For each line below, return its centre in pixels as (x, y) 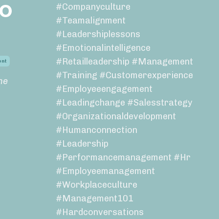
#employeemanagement (105, 171)
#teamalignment (90, 21)
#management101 (94, 199)
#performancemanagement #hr (123, 158)
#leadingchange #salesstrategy (124, 103)
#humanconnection (96, 130)
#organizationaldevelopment (116, 117)
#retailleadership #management (124, 62)
